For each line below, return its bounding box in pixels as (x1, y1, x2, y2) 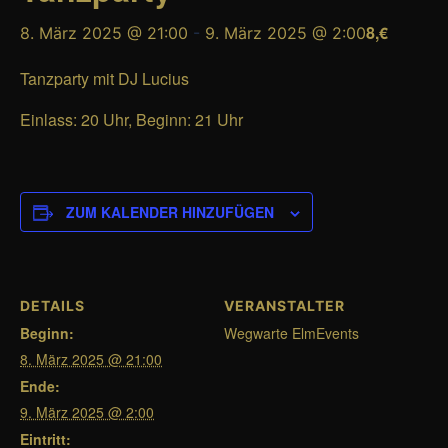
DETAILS (20, 297, 85, 314)
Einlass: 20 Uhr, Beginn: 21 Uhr (20, 108, 243, 131)
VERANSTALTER (224, 297, 345, 314)
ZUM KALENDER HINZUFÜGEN (66, 202, 274, 222)
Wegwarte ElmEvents (224, 323, 359, 343)
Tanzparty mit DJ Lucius (20, 67, 189, 90)
